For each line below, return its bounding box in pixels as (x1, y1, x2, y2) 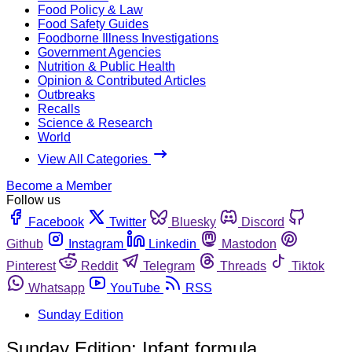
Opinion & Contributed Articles (38, 73, 206, 87)
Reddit (81, 258, 118, 273)
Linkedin (148, 236, 196, 251)
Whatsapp (28, 280, 85, 295)
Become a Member (6, 178, 112, 192)
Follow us (6, 192, 60, 207)
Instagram (68, 236, 123, 251)
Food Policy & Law (38, 2, 143, 16)
